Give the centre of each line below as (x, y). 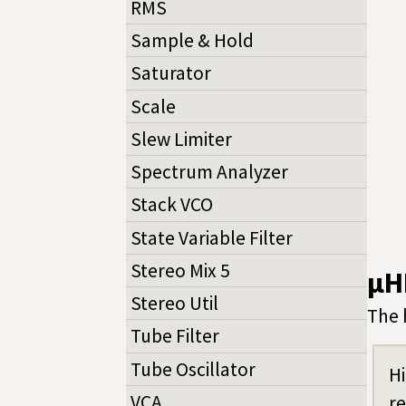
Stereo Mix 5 (180, 270)
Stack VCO (172, 205)
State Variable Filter (212, 237)
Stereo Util (174, 304)
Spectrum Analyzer (209, 172)
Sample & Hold (192, 41)
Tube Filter (175, 336)
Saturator (171, 73)
